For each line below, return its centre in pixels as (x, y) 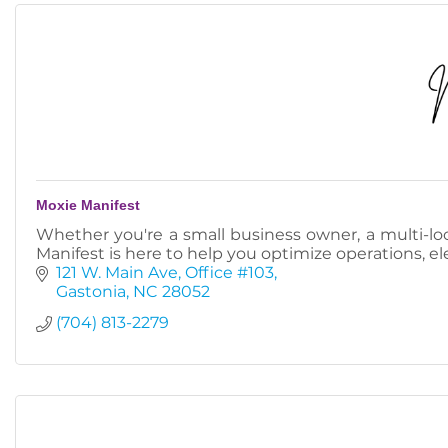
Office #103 (229, 272)
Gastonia (91, 291)
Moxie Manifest (88, 205)
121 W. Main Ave (117, 272)
